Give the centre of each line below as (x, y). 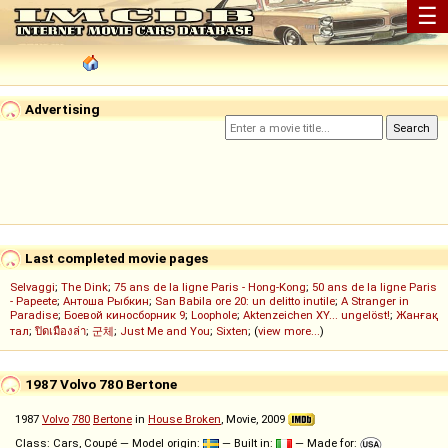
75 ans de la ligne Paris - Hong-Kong (210, 287)
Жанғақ (417, 315)
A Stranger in (375, 301)
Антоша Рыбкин (106, 301)
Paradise (34, 315)
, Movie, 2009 (254, 419)
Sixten (232, 331)
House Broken (184, 419)
